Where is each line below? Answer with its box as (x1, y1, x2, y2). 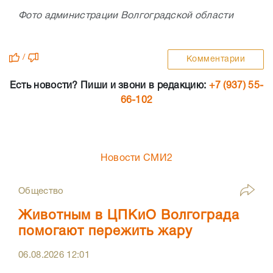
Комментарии (186, 55, 245, 63)
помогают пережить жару (18, 225, 193, 238)
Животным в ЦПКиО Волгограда (18, 209, 239, 222)
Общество (18, 186, 64, 196)
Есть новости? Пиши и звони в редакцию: (9, 81, 209, 90)
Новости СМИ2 (100, 154, 173, 163)
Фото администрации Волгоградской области (18, 11, 233, 20)
